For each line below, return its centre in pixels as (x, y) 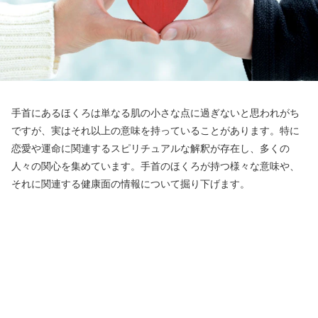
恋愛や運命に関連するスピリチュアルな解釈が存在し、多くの (150, 148)
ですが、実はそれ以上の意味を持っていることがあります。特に (155, 130)
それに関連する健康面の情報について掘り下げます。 (131, 183)
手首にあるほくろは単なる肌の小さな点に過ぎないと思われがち (155, 112)
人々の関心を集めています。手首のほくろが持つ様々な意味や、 (155, 165)
